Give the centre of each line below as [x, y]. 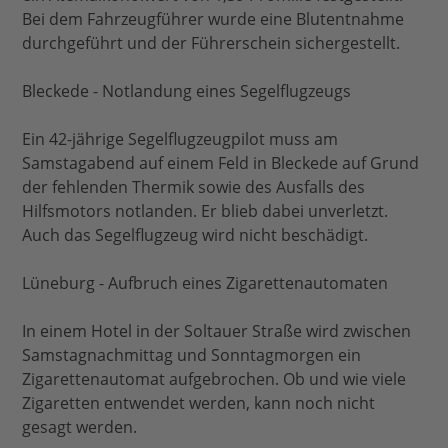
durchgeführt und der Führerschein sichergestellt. [211, 43]
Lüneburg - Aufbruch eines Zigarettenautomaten [205, 283]
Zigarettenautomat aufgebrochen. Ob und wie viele [214, 379]
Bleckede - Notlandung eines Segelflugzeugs [187, 91]
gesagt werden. [80, 427]
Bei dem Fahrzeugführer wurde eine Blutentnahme [213, 19]
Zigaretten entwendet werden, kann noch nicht [199, 403]
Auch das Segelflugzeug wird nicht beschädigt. [195, 235]
